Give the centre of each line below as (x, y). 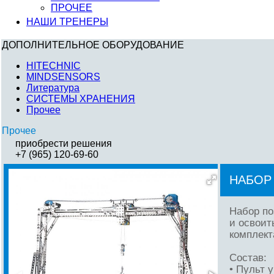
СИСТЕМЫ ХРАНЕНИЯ (81, 99)
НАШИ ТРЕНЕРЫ (67, 22)
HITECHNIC (54, 66)
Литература (53, 88)
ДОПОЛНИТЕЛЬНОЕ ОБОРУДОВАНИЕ (93, 45)
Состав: (248, 258)
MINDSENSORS (63, 77)
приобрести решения (64, 143)
